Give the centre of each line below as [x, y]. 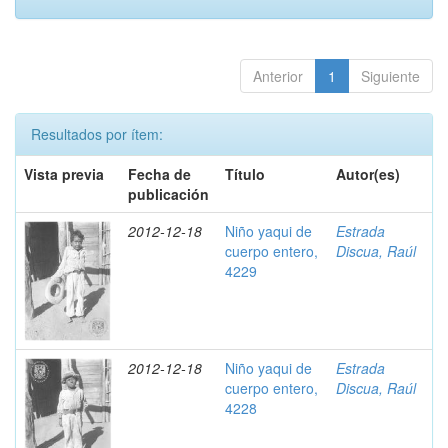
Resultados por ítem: [97, 134]
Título [245, 174]
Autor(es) [368, 174]
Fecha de [159, 174]
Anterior [278, 76]
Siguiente [390, 76]
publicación [168, 194]
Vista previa [64, 174]
